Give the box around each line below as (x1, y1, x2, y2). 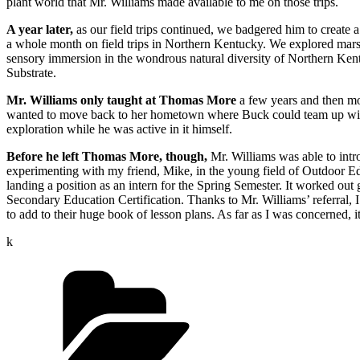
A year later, (6, 22, 73, 37)
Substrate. (6, 66, 56, 80)
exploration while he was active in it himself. (6, 122, 232, 137)
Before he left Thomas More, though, (6, 149, 207, 164)
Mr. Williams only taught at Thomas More (6, 93, 236, 108)
